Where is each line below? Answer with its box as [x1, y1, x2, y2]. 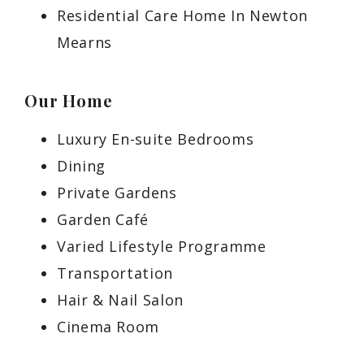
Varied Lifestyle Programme [57, 236, 266, 256]
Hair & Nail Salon [57, 290, 184, 310]
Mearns [57, 32, 112, 52]
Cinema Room [57, 317, 160, 336]
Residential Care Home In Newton [57, 6, 308, 25]
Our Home [24, 89, 113, 111]
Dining [57, 156, 106, 175]
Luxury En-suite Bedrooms [57, 129, 254, 149]
